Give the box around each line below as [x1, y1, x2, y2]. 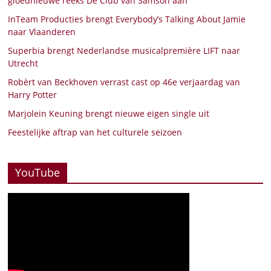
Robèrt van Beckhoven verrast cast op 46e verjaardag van [8, 76, 241, 88]
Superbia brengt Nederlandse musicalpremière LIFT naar [8, 45, 241, 57]
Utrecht [8, 57, 39, 70]
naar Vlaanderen [8, 26, 76, 38]
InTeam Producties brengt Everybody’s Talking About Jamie [8, 13, 246, 25]
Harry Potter [8, 89, 57, 101]
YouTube [15, 165, 60, 180]
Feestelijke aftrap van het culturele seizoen [8, 126, 183, 139]
